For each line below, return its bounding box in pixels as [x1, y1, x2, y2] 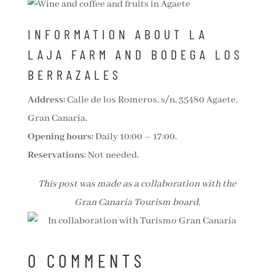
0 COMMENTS [27, 249, 145, 272]
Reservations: [27, 149, 86, 162]
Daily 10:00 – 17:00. [93, 131, 177, 144]
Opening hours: [27, 131, 93, 144]
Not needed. [85, 149, 139, 162]
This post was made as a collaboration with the [38, 178, 237, 191]
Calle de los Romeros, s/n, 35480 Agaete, [64, 94, 238, 107]
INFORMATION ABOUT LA [27, 26, 208, 42]
